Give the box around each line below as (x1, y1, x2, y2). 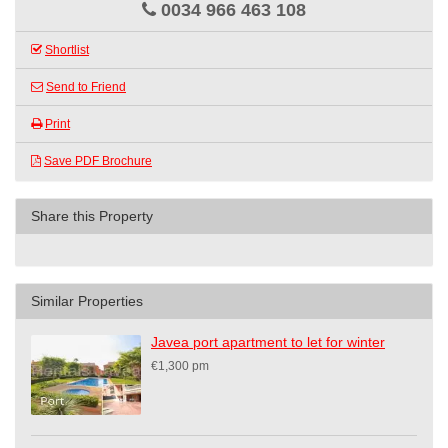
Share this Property (31, 208, 153, 225)
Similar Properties (31, 293, 143, 310)
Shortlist (45, 43, 89, 58)
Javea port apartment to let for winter (151, 334, 385, 351)
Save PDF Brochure (44, 154, 152, 169)
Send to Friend (46, 80, 126, 95)
